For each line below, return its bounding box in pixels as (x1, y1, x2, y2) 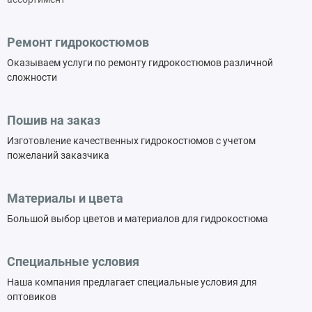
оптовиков (7, 290, 56, 303)
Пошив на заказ (7, 112, 100, 127)
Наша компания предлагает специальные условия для (7, 276, 257, 288)
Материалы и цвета (7, 190, 123, 205)
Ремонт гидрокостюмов (7, 34, 149, 49)
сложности (7, 71, 57, 84)
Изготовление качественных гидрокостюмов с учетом (7, 134, 256, 147)
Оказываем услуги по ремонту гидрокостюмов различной (7, 56, 273, 69)
